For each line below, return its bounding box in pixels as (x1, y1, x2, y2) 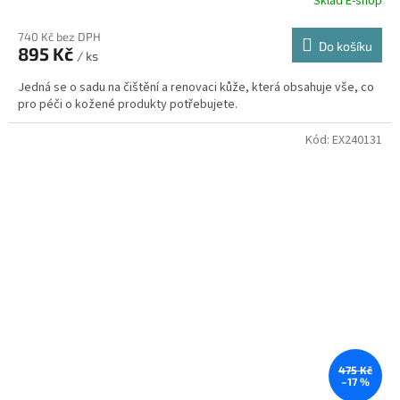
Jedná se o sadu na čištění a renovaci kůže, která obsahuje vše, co (18, 78, 374, 96)
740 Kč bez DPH (18, 29, 101, 44)
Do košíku (319, 37, 372, 54)
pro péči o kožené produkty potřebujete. (18, 95, 237, 113)
